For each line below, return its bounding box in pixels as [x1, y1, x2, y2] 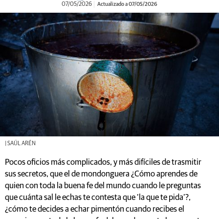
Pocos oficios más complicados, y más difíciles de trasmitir [5, 158, 201, 167]
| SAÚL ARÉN [5, 140, 36, 147]
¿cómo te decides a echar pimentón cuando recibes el [5, 205, 184, 214]
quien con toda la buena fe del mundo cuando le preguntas [5, 181, 201, 190]
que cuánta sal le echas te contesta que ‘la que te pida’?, [5, 193, 191, 202]
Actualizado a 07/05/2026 [96, 1, 157, 7]
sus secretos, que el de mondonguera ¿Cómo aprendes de [5, 170, 197, 178]
